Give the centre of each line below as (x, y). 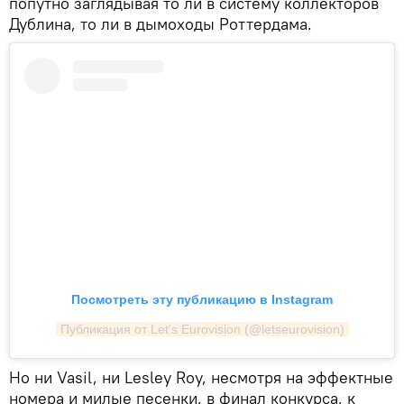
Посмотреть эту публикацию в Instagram (202, 300)
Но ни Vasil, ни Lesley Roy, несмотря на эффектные (201, 378)
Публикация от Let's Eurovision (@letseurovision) (202, 330)
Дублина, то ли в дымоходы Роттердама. (161, 23)
